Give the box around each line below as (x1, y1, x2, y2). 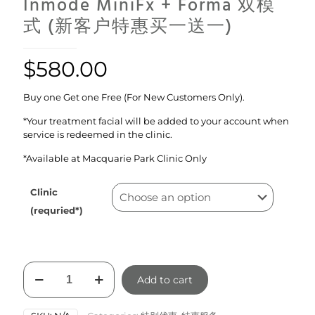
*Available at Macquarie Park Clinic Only (23, 153, 207, 165)
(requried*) (30, 205, 83, 217)
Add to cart (137, 274, 193, 287)
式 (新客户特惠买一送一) (23, 13, 233, 42)
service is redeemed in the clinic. (23, 129, 172, 141)
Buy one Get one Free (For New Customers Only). (23, 91, 245, 103)
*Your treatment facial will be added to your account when (23, 115, 289, 127)
